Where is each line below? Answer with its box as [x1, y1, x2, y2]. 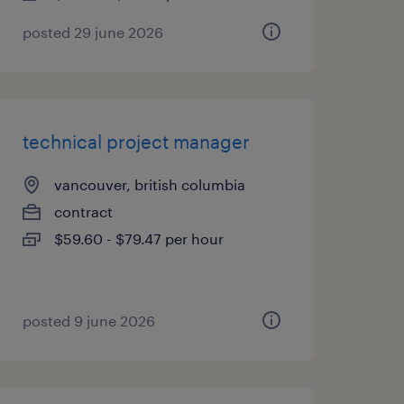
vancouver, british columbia [53, 176, 245, 193]
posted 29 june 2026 [22, 23, 163, 41]
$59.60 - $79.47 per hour [53, 230, 224, 247]
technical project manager [22, 131, 250, 152]
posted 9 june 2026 [22, 312, 155, 329]
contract [53, 203, 113, 220]
